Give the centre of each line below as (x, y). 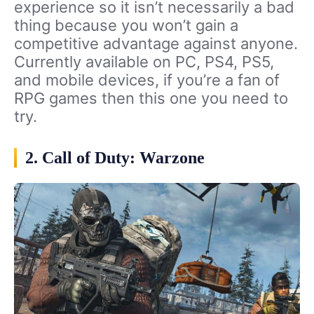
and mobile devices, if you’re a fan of (147, 80)
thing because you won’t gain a (126, 25)
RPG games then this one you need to (151, 98)
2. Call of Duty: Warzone (115, 157)
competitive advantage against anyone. (156, 43)
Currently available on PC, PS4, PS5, (144, 61)
